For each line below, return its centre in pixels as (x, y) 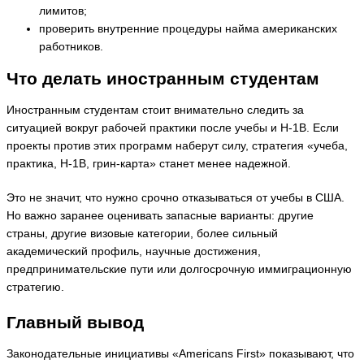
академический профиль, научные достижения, (134, 252)
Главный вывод (75, 322)
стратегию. (35, 288)
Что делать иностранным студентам (163, 78)
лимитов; (63, 11)
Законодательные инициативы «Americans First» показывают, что (180, 353)
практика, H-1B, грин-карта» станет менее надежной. (149, 163)
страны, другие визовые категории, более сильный (142, 234)
